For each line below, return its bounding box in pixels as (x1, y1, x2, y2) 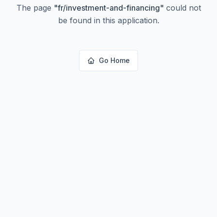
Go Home (99, 56, 130, 64)
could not (163, 3, 201, 13)
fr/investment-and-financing (57, 3, 160, 13)
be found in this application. (58, 15, 159, 25)
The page (16, 3, 54, 13)
